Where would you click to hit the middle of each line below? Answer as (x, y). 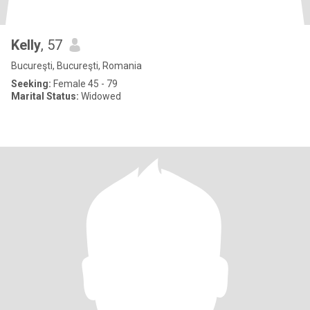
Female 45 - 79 (84, 84)
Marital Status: (45, 96)
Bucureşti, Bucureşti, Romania (76, 66)
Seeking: (31, 84)
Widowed (100, 96)
